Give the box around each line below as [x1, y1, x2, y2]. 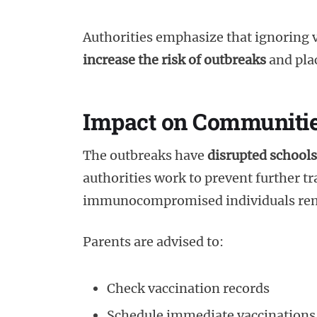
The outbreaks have [83, 147, 207, 164]
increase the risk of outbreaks [83, 51, 266, 68]
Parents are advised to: [83, 233, 224, 250]
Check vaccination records [107, 279, 270, 296]
